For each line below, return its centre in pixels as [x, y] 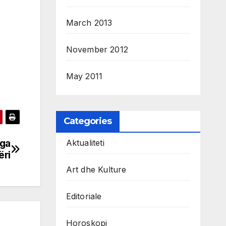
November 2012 [97, 50]
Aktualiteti [85, 143]
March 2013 [89, 23]
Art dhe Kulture [96, 170]
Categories [88, 121]
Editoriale [84, 196]
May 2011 [84, 76]
